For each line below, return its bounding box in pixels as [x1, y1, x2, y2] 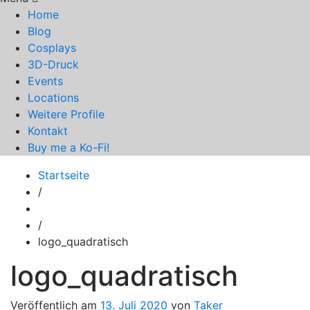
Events [28, 73, 63, 88]
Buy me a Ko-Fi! [28, 140, 109, 154]
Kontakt [28, 123, 68, 138]
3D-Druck [28, 57, 79, 71]
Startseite [38, 167, 89, 182]
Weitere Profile [28, 107, 104, 121]
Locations [28, 90, 79, 104]
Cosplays [28, 40, 76, 55]
